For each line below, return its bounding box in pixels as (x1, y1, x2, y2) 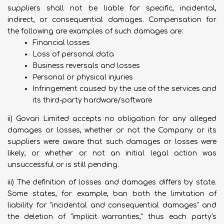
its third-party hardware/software (32, 96, 152, 104)
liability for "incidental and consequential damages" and (7, 201, 216, 209)
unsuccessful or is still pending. (7, 161, 119, 168)
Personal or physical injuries (32, 73, 133, 81)
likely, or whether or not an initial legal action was (7, 149, 216, 157)
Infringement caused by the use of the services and (32, 85, 216, 92)
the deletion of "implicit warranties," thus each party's (7, 213, 216, 220)
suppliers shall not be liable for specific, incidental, (7, 4, 216, 12)
